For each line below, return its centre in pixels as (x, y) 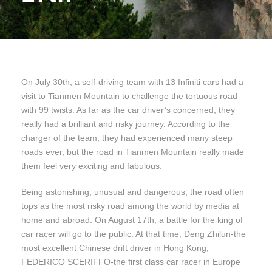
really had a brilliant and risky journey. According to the (126, 124)
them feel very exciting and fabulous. (92, 166)
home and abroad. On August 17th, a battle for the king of (132, 220)
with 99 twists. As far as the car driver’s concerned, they (128, 110)
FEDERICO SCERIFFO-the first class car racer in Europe (131, 262)
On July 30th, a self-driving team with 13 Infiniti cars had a (132, 82)
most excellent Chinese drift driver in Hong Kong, (115, 248)
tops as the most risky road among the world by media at (130, 206)
